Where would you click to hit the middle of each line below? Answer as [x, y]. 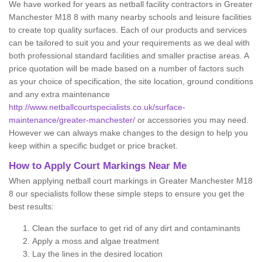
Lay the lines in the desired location [97, 254]
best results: [32, 207]
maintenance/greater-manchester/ [72, 120]
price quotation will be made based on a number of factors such [126, 69]
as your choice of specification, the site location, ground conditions [131, 82]
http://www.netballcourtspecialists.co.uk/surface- [97, 107]
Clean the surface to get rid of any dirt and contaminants [136, 228]
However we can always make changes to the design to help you [128, 133]
